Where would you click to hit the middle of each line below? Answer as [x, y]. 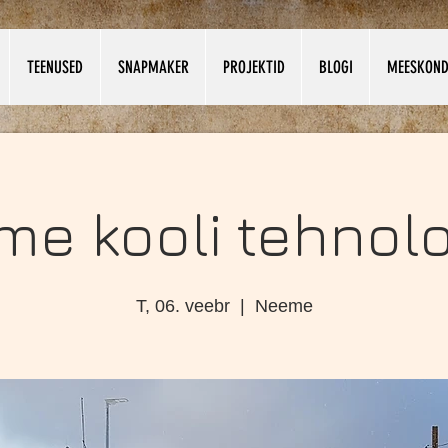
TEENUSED [55, 67]
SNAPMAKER [153, 67]
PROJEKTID [253, 67]
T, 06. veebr [182, 306]
